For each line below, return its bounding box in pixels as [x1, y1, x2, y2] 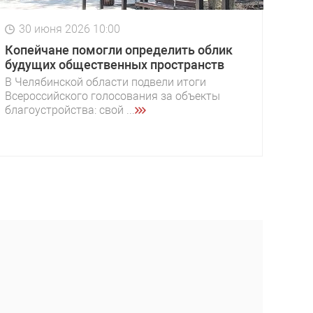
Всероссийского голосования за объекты [5, 89, 220, 103]
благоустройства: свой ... [5, 103, 135, 117]
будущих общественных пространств [5, 57, 224, 72]
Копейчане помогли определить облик [5, 42, 233, 57]
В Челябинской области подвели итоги [5, 75, 206, 89]
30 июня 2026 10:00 [19, 22, 120, 36]
